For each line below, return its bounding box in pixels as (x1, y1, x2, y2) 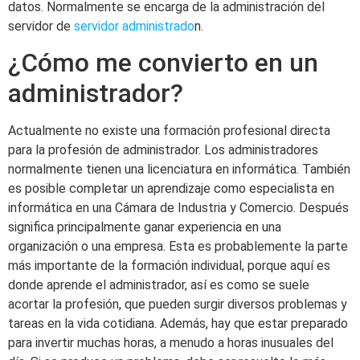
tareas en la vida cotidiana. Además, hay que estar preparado (8, 315, 348, 331)
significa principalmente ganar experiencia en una (8, 219, 281, 235)
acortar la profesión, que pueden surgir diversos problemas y (8, 296, 347, 312)
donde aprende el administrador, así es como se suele (8, 276, 309, 292)
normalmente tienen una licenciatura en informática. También (8, 161, 350, 177)
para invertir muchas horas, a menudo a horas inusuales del (8, 334, 333, 350)
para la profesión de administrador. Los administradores (8, 141, 318, 157)
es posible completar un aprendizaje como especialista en (8, 180, 334, 196)
